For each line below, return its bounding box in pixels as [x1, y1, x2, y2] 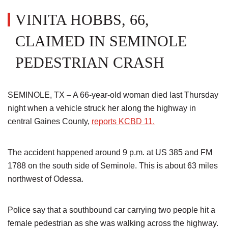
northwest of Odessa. [8, 175, 83, 183]
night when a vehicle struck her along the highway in [8, 104, 196, 112]
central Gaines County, [8, 117, 92, 126]
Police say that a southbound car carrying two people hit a [8, 206, 215, 214]
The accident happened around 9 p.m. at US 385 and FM [8, 148, 212, 157]
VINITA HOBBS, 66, [15, 11, 149, 28]
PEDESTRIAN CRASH [15, 54, 164, 71]
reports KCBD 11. [92, 117, 155, 126]
